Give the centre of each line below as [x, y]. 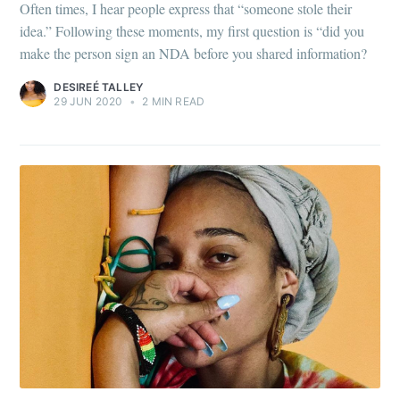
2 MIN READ [172, 101]
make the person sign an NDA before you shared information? [194, 53]
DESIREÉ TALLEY [99, 87]
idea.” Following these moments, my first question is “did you [192, 30]
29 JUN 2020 [88, 101]
